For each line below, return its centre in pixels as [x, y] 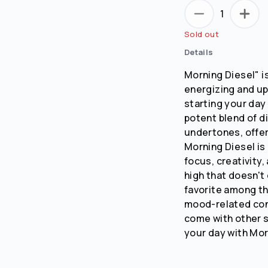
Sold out [202, 34]
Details [199, 52]
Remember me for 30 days [141, 39]
